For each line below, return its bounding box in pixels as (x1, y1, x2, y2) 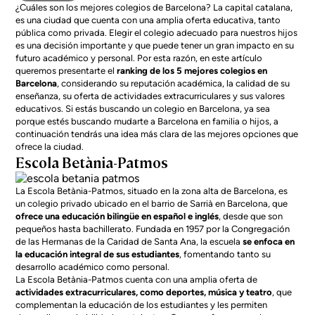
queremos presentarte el (15, 65, 117, 76)
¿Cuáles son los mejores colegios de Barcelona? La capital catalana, (15, 2, 293, 13)
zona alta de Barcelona (181, 186, 275, 196)
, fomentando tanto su (179, 249, 271, 259)
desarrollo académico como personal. (15, 262, 172, 272)
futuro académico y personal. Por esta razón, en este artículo (15, 53, 263, 63)
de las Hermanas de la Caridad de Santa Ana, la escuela (15, 236, 241, 247)
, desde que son (219, 211, 283, 221)
